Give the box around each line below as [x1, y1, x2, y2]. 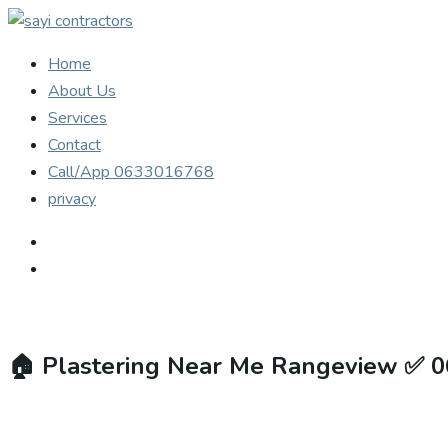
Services [48, 107, 107, 129]
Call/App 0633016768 [48, 161, 214, 183]
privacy [48, 188, 96, 210]
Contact [48, 134, 101, 156]
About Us [48, 80, 116, 102]
